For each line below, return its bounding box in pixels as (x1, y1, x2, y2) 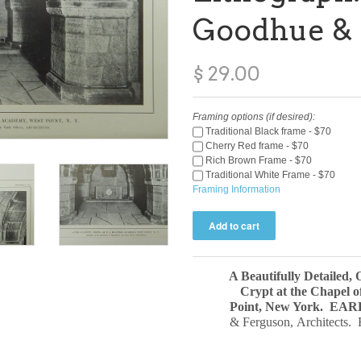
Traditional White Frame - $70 (203, 169, 335, 181)
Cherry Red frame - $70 (203, 140, 309, 152)
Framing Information (193, 184, 280, 196)
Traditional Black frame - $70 (203, 126, 331, 138)
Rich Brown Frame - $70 (203, 155, 312, 167)
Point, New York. (229, 300, 330, 314)
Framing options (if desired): (193, 111, 315, 123)
